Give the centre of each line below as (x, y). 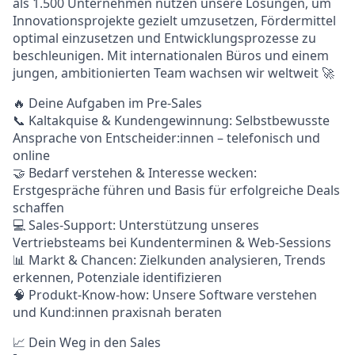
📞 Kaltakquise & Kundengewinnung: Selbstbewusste (171, 120)
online (31, 155)
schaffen (38, 208)
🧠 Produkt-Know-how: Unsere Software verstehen (165, 295)
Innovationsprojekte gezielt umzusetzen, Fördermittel (174, 21)
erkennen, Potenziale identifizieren (117, 277)
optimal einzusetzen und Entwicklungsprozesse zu (164, 38)
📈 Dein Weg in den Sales (87, 342)
